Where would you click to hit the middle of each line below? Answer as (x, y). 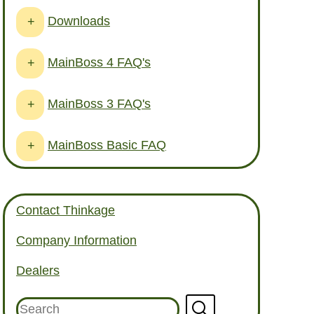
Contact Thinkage (66, 211)
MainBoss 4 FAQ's (99, 62)
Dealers (38, 271)
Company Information (76, 241)
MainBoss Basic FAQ (107, 145)
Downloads (79, 21)
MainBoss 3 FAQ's (99, 103)
